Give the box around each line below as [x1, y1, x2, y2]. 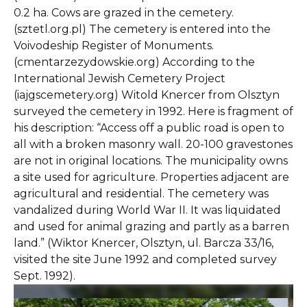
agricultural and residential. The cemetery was [14, 187, 269, 200]
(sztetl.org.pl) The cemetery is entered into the [14, 23, 271, 36]
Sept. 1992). [14, 269, 75, 282]
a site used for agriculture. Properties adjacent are [14, 171, 289, 184]
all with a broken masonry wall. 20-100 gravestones [14, 138, 293, 151]
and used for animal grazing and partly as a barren [14, 220, 289, 233]
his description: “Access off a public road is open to [14, 121, 284, 134]
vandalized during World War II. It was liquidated [14, 204, 281, 217]
